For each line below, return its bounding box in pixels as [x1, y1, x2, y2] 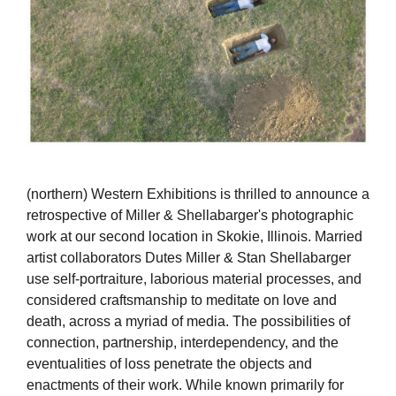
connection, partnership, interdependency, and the [27, 334, 339, 350]
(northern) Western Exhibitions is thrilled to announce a [27, 186, 369, 202]
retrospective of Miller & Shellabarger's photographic [27, 207, 354, 223]
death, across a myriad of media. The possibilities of [27, 313, 350, 329]
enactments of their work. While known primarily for [27, 377, 344, 392]
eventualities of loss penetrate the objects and [27, 355, 312, 371]
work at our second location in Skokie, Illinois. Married [27, 228, 362, 244]
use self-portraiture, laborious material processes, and [27, 270, 362, 286]
